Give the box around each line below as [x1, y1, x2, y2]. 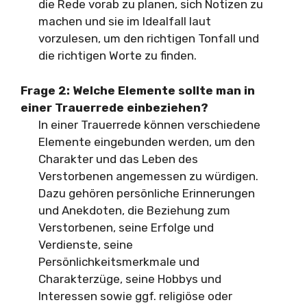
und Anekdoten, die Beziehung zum [38, 203, 230, 217]
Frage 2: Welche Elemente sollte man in [21, 83, 255, 97]
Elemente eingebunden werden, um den [38, 134, 255, 149]
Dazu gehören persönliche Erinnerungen [38, 186, 255, 200]
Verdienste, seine [38, 237, 133, 251]
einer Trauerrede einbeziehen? [21, 100, 208, 114]
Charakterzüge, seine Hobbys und [38, 271, 221, 286]
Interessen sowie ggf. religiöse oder [38, 288, 232, 303]
